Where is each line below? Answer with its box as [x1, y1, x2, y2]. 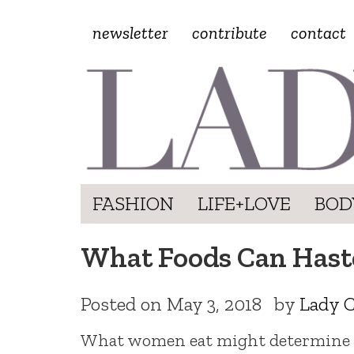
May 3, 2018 [167, 292, 262, 315]
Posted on [81, 292, 167, 315]
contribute [192, 22, 267, 43]
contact [291, 22, 346, 43]
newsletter [92, 22, 168, 43]
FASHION [92, 191, 174, 215]
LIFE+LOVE [198, 191, 291, 215]
